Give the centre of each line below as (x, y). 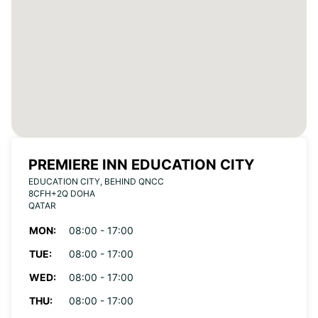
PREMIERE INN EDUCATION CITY (141, 165)
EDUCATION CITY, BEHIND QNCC (96, 181)
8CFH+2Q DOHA (62, 193)
